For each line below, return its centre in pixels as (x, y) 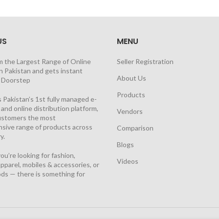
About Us (131, 78)
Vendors (130, 111)
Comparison (135, 128)
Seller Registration (145, 61)
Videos (128, 161)
